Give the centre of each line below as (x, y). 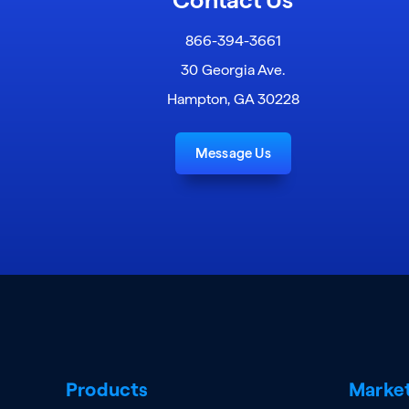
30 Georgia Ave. (233, 69)
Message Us (233, 153)
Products (107, 388)
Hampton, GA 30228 (233, 99)
